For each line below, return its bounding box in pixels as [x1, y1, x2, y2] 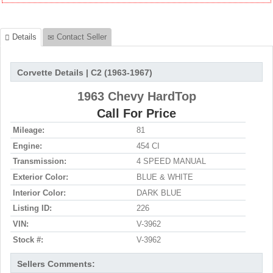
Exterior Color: [12, 172, 68, 182]
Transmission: [12, 157, 66, 166]
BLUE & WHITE [136, 172, 193, 182]
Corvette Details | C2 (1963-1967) [17, 67, 152, 77]
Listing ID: [12, 204, 52, 213]
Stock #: [12, 235, 43, 244]
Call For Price [97, 107, 176, 121]
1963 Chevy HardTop [77, 90, 196, 104]
